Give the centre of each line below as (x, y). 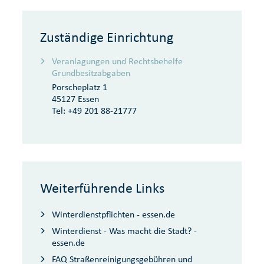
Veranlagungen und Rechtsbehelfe (117, 61)
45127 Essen (75, 99)
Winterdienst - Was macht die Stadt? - (124, 231)
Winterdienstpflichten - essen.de (113, 214)
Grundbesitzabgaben (91, 73)
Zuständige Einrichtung (107, 37)
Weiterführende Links (102, 188)
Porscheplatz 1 (80, 87)
